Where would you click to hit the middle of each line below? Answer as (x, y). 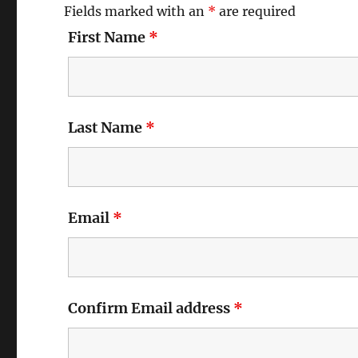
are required (256, 11)
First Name (109, 37)
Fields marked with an (136, 11)
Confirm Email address (151, 308)
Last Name (107, 127)
